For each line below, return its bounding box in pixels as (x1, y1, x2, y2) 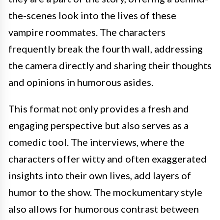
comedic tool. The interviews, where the (8, 136, 185, 148)
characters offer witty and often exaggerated (8, 153, 207, 165)
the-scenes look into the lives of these (8, 9, 176, 21)
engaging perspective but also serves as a (8, 119, 189, 131)
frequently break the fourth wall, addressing (8, 43, 203, 55)
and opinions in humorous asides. (8, 76, 153, 88)
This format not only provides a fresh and (8, 103, 189, 114)
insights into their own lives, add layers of (8, 169, 191, 181)
